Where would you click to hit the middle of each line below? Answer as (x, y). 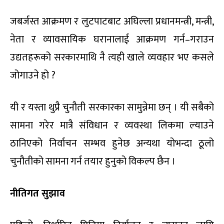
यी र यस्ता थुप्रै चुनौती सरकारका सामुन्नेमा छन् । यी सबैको (112, 108)
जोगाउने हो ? (33, 76)
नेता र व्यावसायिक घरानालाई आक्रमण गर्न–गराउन (112, 40)
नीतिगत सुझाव (37, 194)
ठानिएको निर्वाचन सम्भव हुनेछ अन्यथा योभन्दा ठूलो (112, 144)
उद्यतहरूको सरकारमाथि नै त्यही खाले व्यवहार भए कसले (112, 58)
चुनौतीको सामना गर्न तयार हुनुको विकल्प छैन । (93, 162)
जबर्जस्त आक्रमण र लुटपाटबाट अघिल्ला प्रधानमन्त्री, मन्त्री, (112, 22)
